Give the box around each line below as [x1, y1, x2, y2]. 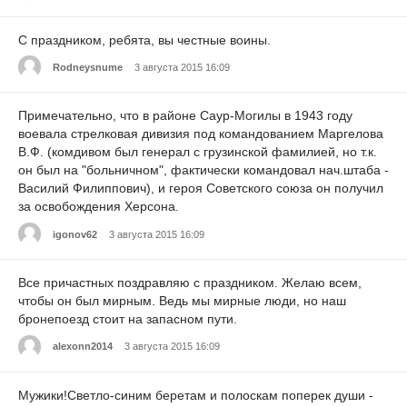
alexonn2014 [53, 341, 113, 352]
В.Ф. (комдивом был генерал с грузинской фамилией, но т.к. [18, 144, 377, 160]
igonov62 [53, 228, 97, 240]
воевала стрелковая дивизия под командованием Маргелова [18, 126, 383, 142]
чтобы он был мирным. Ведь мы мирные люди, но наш [18, 293, 346, 309]
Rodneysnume [53, 61, 123, 73]
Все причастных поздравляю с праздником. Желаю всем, [18, 275, 362, 291]
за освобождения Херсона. [18, 199, 179, 214]
